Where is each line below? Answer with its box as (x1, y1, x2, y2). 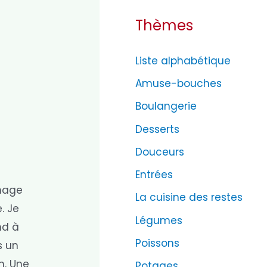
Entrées (135, 167, 173, 182)
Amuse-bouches (135, 76, 222, 91)
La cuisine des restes (135, 190, 243, 205)
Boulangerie (135, 99, 197, 114)
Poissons (135, 235, 180, 250)
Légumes (135, 213, 183, 228)
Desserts (135, 122, 180, 136)
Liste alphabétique (135, 53, 231, 68)
